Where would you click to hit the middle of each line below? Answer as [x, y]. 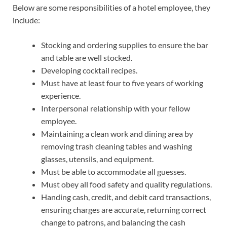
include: [26, 20]
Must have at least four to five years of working [122, 83]
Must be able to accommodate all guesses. [113, 172]
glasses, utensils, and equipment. [97, 159]
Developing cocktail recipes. [89, 70]
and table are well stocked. [87, 58]
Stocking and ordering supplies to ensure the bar [125, 45]
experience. [61, 96]
